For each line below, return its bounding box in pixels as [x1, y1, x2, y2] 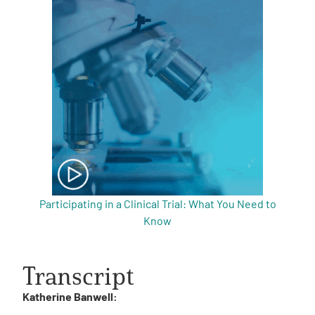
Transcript [22, 259, 134, 291]
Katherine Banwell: [22, 289, 117, 303]
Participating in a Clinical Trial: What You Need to [39, 196, 276, 210]
